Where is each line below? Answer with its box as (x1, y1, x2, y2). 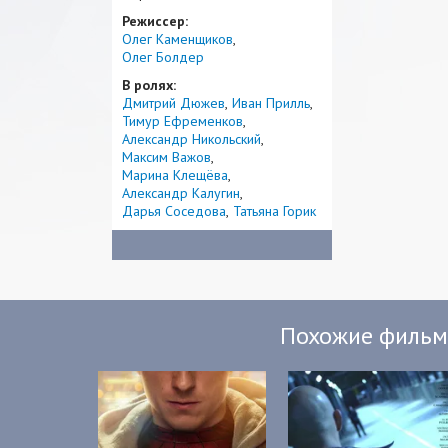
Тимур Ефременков (122, 112, 243, 130)
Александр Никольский (122, 130, 261, 148)
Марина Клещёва (122, 166, 228, 184)
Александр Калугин (122, 184, 240, 202)
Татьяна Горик (233, 202, 316, 220)
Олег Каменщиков (122, 30, 233, 48)
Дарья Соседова (122, 202, 226, 220)
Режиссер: (122, 12, 188, 30)
